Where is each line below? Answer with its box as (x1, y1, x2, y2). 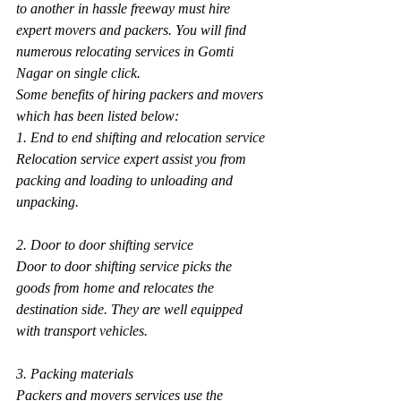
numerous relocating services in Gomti (16, 44, 237, 60)
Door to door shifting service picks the (16, 259, 235, 275)
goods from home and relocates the (16, 280, 218, 296)
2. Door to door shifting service (16, 237, 193, 253)
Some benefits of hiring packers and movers (16, 87, 267, 103)
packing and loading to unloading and (16, 173, 236, 189)
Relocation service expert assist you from (16, 151, 250, 167)
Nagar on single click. (16, 65, 141, 81)
